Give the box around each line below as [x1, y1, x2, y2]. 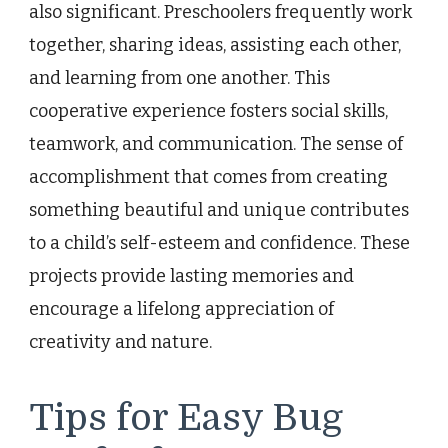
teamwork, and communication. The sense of [29, 132, 403, 155]
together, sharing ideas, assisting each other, [29, 33, 401, 56]
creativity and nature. [29, 330, 212, 353]
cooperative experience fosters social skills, [29, 99, 388, 122]
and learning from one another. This [29, 66, 330, 89]
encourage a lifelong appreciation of [29, 297, 334, 320]
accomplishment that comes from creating [29, 165, 388, 188]
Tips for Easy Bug [29, 396, 343, 439]
